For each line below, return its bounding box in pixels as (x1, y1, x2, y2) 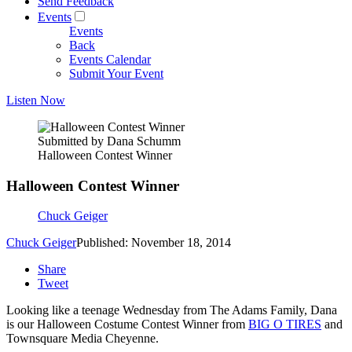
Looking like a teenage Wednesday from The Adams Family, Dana (6, 303, 337, 317)
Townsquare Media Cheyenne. (6, 332, 162, 346)
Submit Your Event (69, 67, 163, 80)
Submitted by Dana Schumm (38, 134, 181, 148)
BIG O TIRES (248, 317, 321, 332)
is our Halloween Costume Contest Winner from (6, 317, 248, 332)
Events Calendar (69, 53, 151, 66)
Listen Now (6, 93, 65, 107)
